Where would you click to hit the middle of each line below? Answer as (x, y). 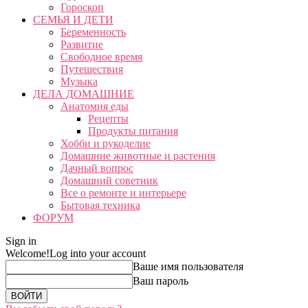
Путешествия (92, 69)
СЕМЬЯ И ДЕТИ (73, 20)
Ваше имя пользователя (188, 266)
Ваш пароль (161, 281)
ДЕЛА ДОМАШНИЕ (84, 94)
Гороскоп (82, 7)
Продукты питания (133, 131)
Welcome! (27, 253)
